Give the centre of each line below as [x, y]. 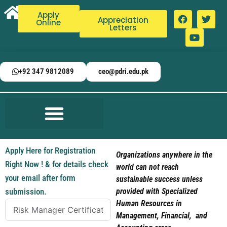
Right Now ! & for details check [57, 164]
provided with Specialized [157, 191]
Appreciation [123, 20]
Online [49, 23]
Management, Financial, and [161, 216]
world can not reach [147, 167]
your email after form [40, 178]
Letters [123, 28]
